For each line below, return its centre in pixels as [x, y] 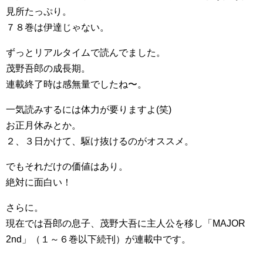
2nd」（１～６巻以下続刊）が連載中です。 [98, 239]
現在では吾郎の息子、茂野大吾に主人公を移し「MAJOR [126, 223]
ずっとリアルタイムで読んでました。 [86, 52]
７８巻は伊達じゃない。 [58, 27]
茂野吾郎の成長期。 [48, 68]
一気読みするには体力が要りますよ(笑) [89, 109]
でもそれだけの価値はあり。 [67, 166]
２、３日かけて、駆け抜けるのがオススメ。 [100, 141]
